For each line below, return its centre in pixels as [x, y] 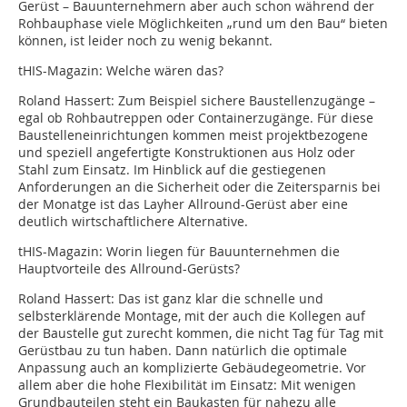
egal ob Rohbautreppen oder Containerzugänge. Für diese [196, 118]
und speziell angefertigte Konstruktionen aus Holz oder [187, 153]
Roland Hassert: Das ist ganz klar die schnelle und [171, 299]
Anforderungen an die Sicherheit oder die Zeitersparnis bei [199, 187]
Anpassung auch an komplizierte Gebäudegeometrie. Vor [192, 368]
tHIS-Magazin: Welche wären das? [121, 71]
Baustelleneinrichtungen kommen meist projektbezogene [193, 135]
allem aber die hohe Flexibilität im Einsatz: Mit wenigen [187, 385]
